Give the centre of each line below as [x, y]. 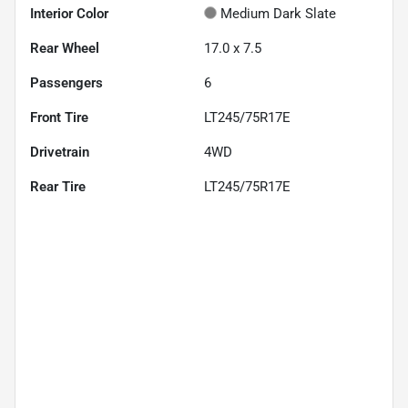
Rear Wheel [65, 48]
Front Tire [59, 117]
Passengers [66, 82]
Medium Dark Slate [278, 13]
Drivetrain [60, 152]
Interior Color [69, 13]
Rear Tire [58, 186]
